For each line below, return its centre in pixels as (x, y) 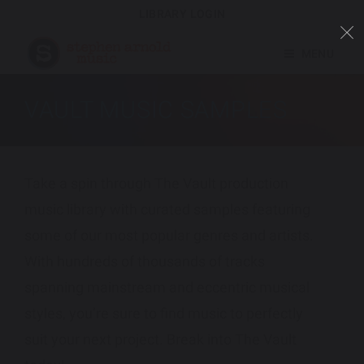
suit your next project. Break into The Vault (160, 339)
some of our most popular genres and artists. (169, 235)
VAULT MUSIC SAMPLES (156, 110)
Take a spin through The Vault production (156, 183)
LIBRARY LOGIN (182, 14)
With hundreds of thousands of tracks (145, 261)
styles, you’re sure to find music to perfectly (164, 313)
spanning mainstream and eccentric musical (167, 287)
